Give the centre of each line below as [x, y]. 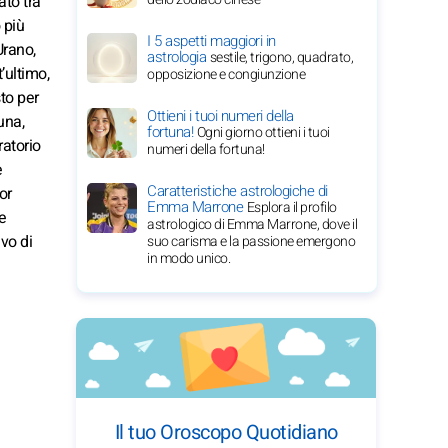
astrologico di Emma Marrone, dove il [252, 224]
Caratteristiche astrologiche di [237, 191]
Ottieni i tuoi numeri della [220, 116]
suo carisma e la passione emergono [251, 241]
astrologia [178, 57]
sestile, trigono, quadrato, [281, 57]
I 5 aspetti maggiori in [211, 41]
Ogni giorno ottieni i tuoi [263, 132]
